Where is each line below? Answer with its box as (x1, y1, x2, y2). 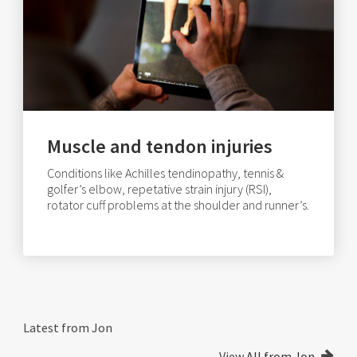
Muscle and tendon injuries (47, 134, 273, 159)
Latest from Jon (23, 320, 112, 335)
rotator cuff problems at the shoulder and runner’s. (47, 197, 309, 213)
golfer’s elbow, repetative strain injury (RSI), (47, 181, 272, 197)
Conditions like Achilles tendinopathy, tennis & (47, 165, 284, 181)
